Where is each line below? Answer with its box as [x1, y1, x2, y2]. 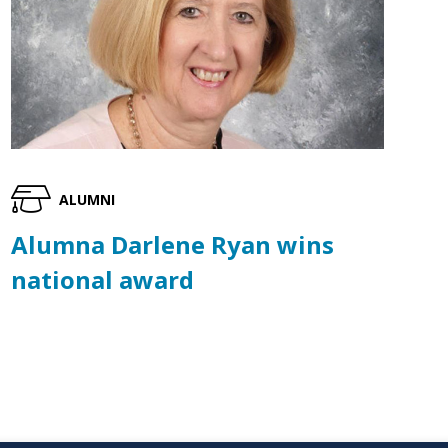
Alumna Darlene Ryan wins [10, 228, 334, 262]
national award [10, 263, 194, 297]
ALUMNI [59, 189, 116, 209]
